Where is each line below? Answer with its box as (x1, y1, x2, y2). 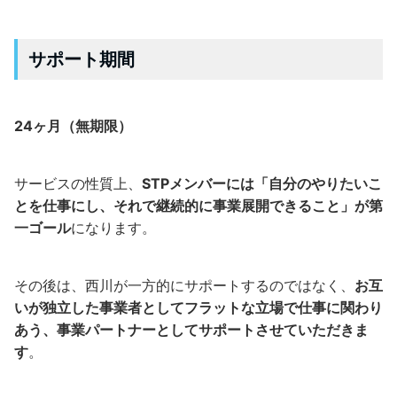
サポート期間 (28, 49, 135, 70)
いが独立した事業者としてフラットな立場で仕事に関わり (14, 299, 383, 316)
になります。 (71, 219, 156, 237)
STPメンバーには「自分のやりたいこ (142, 175, 382, 192)
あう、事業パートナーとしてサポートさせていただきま (14, 321, 369, 339)
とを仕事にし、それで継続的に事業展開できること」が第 (14, 197, 383, 214)
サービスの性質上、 (14, 175, 142, 192)
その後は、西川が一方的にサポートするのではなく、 (14, 276, 354, 294)
